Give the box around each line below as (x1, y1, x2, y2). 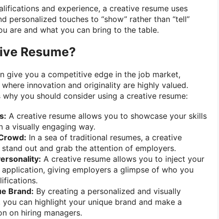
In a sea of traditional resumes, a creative (26, 132, 182, 143)
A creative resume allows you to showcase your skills (6, 111, 207, 121)
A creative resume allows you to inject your (41, 154, 204, 164)
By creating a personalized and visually (34, 186, 181, 197)
